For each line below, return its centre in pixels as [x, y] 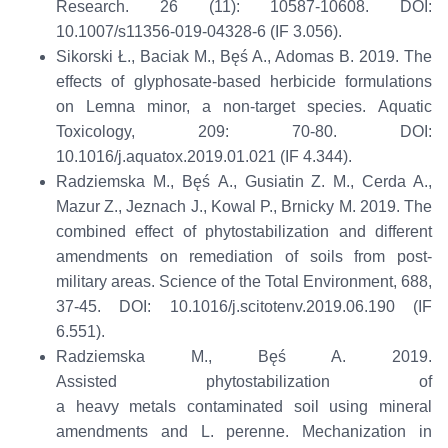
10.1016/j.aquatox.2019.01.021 [167, 157]
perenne [256, 432]
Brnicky [308, 207]
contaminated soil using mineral [304, 407]
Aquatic [405, 107]
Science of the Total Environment [276, 282]
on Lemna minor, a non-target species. [217, 107]
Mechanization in [367, 432]
